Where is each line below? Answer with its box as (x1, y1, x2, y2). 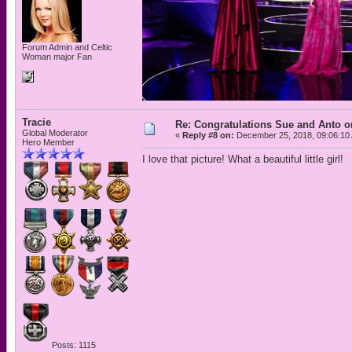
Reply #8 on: (182, 130, 234, 140)
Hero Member (22, 137, 75, 147)
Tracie (22, 116, 51, 128)
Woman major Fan (22, 52, 92, 61)
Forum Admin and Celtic (22, 42, 112, 52)
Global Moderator (22, 128, 88, 137)
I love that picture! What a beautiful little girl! (142, 153, 343, 165)
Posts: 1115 (49, 340, 96, 350)
